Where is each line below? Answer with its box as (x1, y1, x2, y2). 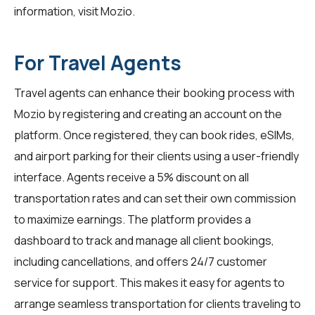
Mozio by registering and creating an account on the (14, 105, 282, 122)
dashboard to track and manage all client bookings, (14, 232, 274, 248)
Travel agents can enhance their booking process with (14, 84, 295, 101)
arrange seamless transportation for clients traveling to (14, 295, 301, 311)
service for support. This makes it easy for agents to (14, 274, 285, 290)
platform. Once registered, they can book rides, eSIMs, (14, 127, 295, 143)
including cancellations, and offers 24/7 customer (14, 253, 267, 269)
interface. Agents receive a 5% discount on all (14, 169, 249, 185)
